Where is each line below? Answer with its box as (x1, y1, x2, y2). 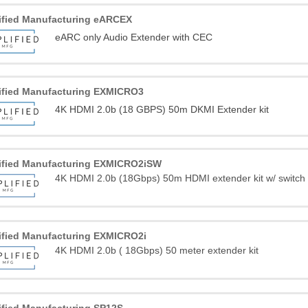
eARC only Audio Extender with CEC (55, 32, 213, 43)
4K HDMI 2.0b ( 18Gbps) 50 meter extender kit (55, 245, 259, 256)
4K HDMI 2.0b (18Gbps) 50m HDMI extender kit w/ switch (55, 173, 306, 184)
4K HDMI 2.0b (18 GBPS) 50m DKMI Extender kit (55, 104, 269, 115)
